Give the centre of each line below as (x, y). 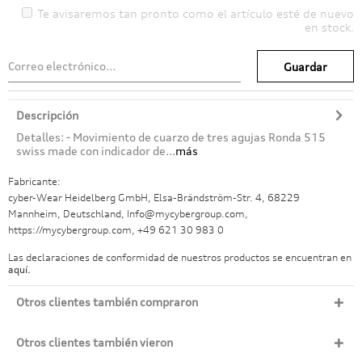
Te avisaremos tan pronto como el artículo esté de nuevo (196, 13)
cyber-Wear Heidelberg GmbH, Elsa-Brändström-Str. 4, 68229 (154, 198)
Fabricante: (34, 181)
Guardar (305, 67)
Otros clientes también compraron (107, 302)
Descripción (47, 115)
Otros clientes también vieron (95, 342)
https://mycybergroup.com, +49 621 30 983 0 (116, 230)
